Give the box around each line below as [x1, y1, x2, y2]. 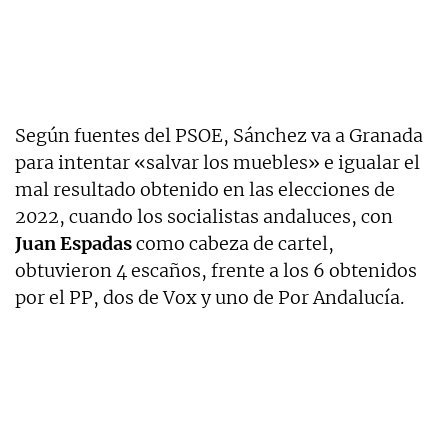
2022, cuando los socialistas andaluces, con [15, 205, 393, 229]
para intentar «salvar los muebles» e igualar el [15, 151, 420, 175]
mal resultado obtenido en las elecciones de [15, 178, 395, 202]
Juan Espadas [15, 232, 132, 256]
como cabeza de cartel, [132, 232, 334, 256]
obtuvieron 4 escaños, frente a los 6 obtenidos [15, 259, 417, 283]
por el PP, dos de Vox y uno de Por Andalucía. [15, 286, 404, 310]
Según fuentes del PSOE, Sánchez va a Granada [15, 124, 423, 148]
